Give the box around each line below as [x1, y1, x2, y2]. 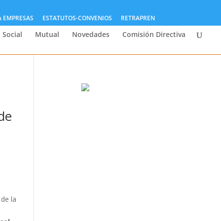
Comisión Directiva [122, 30, 185, 39]
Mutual [35, 30, 59, 39]
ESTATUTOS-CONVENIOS [42, 14, 112, 22]
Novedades [72, 30, 110, 39]
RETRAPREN [120, 14, 155, 22]
